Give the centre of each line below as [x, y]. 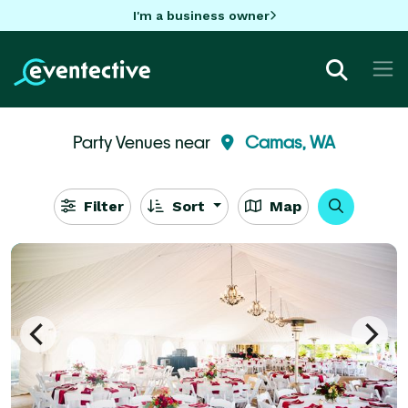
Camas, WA [290, 142]
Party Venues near [143, 142]
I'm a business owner [201, 15]
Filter [101, 206]
